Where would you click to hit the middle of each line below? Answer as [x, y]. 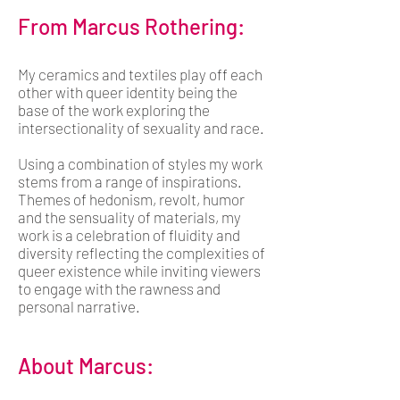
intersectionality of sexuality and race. [141, 127]
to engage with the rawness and [119, 288]
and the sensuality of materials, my [129, 217]
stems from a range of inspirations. [130, 181]
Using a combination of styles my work [140, 163]
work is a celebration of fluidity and [129, 234]
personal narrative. [79, 306]
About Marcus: [86, 365]
